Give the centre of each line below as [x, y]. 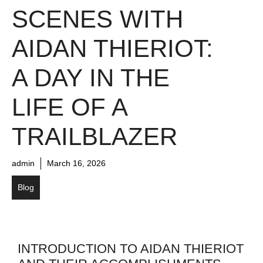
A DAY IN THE [91, 78]
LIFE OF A [69, 107]
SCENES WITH [97, 19]
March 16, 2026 [76, 163]
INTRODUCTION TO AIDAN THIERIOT [131, 249]
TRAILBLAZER [95, 137]
